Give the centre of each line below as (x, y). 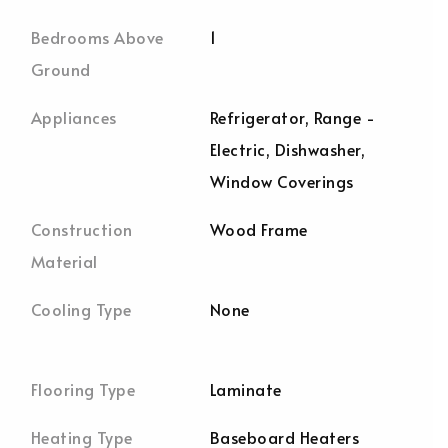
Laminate (246, 389)
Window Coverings (282, 181)
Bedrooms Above (97, 37)
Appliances (74, 117)
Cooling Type (81, 309)
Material (64, 261)
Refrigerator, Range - (293, 117)
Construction (82, 229)
